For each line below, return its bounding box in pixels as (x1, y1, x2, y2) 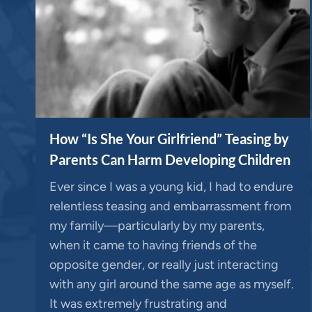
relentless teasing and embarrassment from (49, 198, 291, 214)
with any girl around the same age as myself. (49, 276, 294, 292)
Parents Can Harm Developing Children (49, 150, 290, 168)
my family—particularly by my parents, (49, 217, 265, 233)
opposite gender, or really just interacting (49, 256, 279, 272)
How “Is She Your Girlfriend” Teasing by (49, 130, 289, 147)
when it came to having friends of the (49, 237, 257, 253)
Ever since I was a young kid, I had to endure (49, 178, 293, 194)
